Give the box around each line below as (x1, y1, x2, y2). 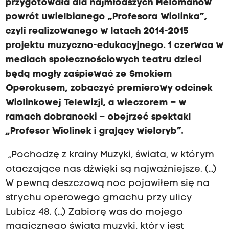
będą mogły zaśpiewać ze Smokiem (5, 70, 172, 80)
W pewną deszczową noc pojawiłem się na (5, 179, 210, 189)
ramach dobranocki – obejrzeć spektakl (5, 112, 191, 123)
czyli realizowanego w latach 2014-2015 (5, 27, 189, 37)
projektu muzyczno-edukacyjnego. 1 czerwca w (5, 41, 224, 51)
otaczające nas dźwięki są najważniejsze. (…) (5, 165, 217, 175)
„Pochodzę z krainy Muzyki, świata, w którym (5, 150, 214, 161)
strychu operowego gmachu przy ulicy (5, 193, 192, 203)
